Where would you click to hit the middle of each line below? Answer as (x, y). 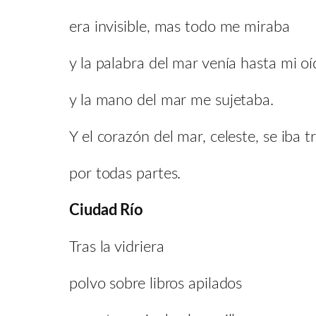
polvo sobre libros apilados (156, 283)
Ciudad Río (106, 210)
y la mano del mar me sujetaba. (171, 100)
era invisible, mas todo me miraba (180, 26)
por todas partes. (125, 173)
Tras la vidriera (117, 247)
